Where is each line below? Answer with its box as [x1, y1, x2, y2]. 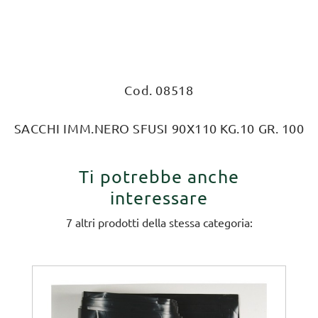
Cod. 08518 [124, 82, 194, 97]
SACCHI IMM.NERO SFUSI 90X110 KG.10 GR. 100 [13, 121, 305, 136]
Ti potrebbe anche [79, 166, 239, 187]
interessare [109, 187, 209, 208]
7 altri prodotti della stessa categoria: [65, 216, 253, 229]
